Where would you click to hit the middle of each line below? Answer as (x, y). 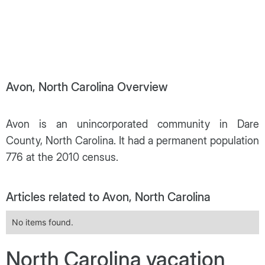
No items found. (43, 222)
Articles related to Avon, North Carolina (108, 197)
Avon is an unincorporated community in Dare (132, 124)
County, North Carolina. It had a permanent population (132, 140)
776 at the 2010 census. (62, 157)
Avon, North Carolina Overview (87, 87)
